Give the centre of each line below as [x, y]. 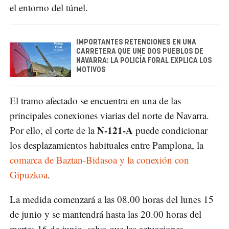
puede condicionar [170, 130]
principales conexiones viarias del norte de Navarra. [109, 115]
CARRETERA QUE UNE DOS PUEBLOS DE [140, 51]
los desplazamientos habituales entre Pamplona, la [107, 145]
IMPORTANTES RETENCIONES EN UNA [136, 42]
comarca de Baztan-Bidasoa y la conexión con [99, 159]
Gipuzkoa [29, 174]
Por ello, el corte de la [53, 130]
